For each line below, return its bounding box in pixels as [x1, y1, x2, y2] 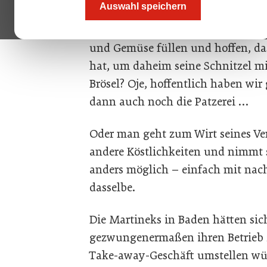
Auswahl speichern [100, 1, 187, 11]
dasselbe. [89, 181, 135, 194]
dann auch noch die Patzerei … [89, 95, 249, 108]
